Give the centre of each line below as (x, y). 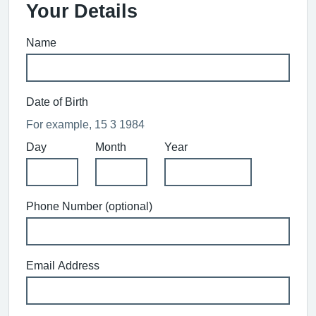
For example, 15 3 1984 (85, 124)
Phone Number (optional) (89, 206)
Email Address (63, 265)
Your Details (82, 11)
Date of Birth (57, 102)
